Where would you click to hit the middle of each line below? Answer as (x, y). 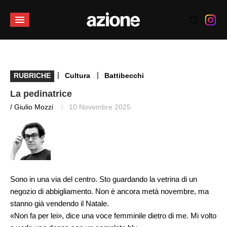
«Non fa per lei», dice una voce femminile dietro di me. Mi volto (113, 216)
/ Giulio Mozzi (32, 107)
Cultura (78, 75)
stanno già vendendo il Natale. (60, 203)
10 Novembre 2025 (100, 107)
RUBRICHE (32, 75)
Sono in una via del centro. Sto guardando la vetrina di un (104, 179)
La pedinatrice (41, 94)
